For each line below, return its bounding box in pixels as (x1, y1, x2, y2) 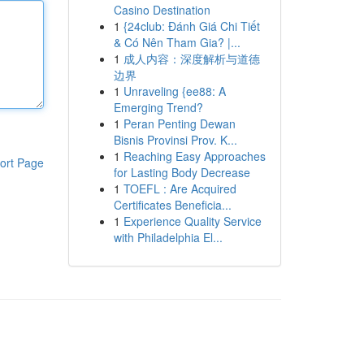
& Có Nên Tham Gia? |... (113, 34, 240, 50)
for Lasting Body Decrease (113, 164, 250, 180)
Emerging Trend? (113, 99, 203, 115)
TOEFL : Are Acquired (123, 180, 236, 197)
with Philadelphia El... (113, 229, 223, 245)
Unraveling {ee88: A (123, 83, 226, 99)
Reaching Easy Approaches (123, 148, 266, 164)
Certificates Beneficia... (113, 197, 232, 213)
